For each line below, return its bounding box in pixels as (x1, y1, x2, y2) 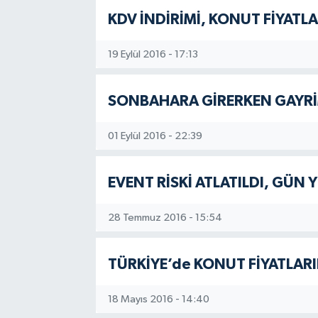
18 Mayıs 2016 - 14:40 (107, 293, 209, 305)
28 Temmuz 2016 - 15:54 (107, 212, 222, 223)
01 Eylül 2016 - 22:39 (107, 130, 202, 141)
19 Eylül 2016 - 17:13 (107, 48, 198, 60)
